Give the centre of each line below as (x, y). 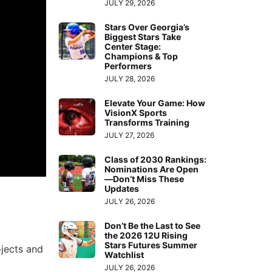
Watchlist (124, 254)
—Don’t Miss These (144, 178)
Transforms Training (147, 122)
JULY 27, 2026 (130, 135)
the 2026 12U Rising (146, 235)
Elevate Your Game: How (155, 103)
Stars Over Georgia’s (147, 27)
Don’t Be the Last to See (153, 225)
